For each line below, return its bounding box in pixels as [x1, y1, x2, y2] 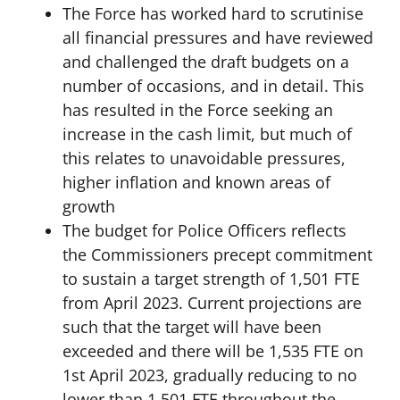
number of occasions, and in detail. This [62, 75, 364, 97]
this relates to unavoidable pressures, [62, 147, 346, 170]
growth [62, 196, 115, 218]
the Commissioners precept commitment [62, 244, 372, 266]
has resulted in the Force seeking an [62, 99, 333, 121]
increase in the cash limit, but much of [62, 123, 352, 146]
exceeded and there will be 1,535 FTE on [62, 340, 363, 362]
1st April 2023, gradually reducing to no [62, 364, 357, 387]
